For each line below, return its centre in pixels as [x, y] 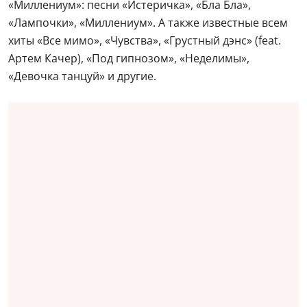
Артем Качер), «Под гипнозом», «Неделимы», [129, 58]
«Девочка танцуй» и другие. [82, 76]
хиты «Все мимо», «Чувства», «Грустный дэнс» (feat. [145, 40]
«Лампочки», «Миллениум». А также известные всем [148, 22]
